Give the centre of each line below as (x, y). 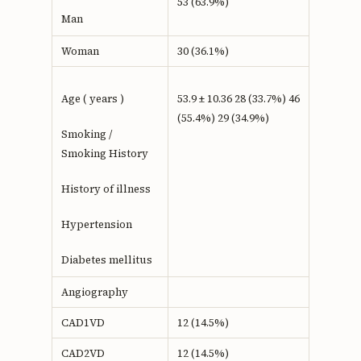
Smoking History (104, 154)
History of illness (106, 189)
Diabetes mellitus (106, 260)
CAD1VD (83, 323)
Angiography (94, 293)
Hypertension (96, 225)
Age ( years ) (92, 99)
